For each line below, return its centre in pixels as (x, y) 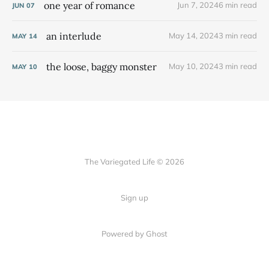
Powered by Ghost (134, 234)
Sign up (134, 198)
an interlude (74, 36)
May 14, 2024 (194, 36)
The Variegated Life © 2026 (134, 162)
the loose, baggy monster (101, 66)
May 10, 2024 (194, 66)
